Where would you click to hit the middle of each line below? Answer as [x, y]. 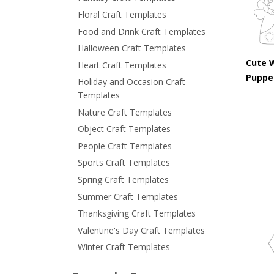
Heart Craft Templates [122, 65]
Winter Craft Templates [124, 247]
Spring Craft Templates [123, 180]
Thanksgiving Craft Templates [137, 213]
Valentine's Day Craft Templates [141, 230]
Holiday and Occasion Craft [131, 82]
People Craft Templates [125, 146]
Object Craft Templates [124, 129]
